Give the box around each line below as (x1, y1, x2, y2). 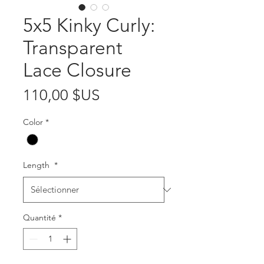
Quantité (23, 212, 56, 223)
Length (23, 160, 52, 171)
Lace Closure (23, 59, 131, 82)
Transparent (23, 37, 123, 60)
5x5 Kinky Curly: (23, 14, 155, 37)
